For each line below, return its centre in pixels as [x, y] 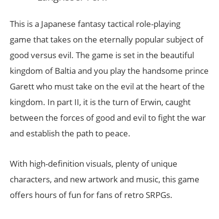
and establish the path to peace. [70, 133]
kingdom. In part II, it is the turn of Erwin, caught [100, 102]
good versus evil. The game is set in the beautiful [102, 55]
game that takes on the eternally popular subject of [107, 39]
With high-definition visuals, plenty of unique [94, 164]
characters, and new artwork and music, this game [105, 179]
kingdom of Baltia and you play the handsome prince [109, 71]
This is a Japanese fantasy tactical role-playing [95, 24]
